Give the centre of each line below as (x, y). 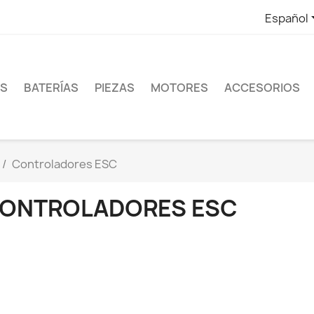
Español (286, 18)
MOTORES (179, 87)
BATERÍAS (51, 87)
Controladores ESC (64, 164)
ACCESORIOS (262, 87)
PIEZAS (115, 87)
